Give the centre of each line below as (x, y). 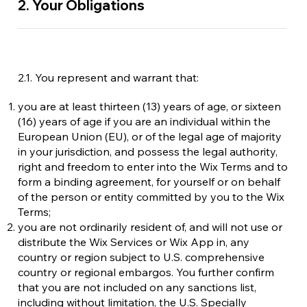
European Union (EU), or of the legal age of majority (150, 136)
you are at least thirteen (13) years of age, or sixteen (149, 106)
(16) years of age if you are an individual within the (144, 121)
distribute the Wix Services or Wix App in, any (134, 242)
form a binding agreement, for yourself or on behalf (149, 182)
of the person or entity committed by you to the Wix (151, 197)
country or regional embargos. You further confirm (146, 272)
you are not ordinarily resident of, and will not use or (150, 227)
